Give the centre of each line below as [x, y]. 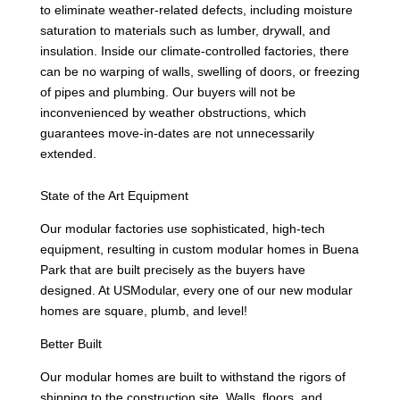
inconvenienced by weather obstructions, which [173, 112]
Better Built [71, 343]
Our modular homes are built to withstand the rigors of [192, 376]
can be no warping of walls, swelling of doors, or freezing [200, 71]
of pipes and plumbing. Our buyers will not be [167, 92]
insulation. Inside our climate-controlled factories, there [194, 50]
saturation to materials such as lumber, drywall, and [185, 30]
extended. [68, 153]
